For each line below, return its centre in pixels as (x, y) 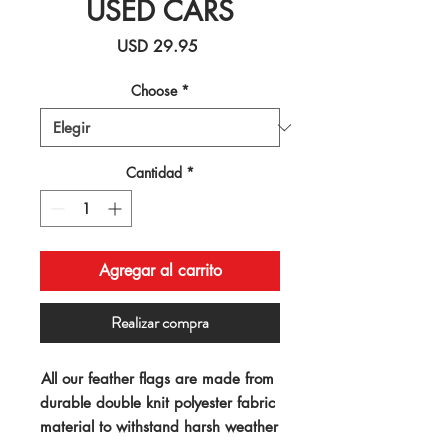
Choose (154, 91)
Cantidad (154, 173)
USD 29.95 (157, 47)
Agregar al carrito (160, 271)
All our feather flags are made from (157, 379)
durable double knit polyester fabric (157, 403)
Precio (218, 46)
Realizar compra (160, 323)
